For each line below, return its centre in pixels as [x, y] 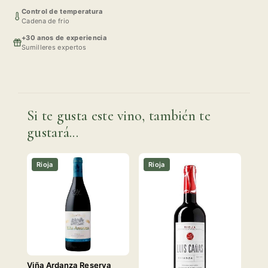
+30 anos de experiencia [64, 37]
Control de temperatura [62, 11]
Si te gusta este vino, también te [119, 115]
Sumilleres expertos [54, 47]
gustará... [53, 132]
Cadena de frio [46, 21]
